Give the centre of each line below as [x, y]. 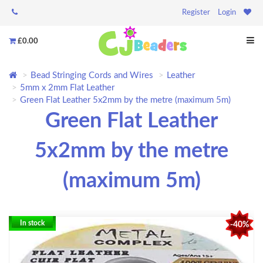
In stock [32, 223]
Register [196, 13]
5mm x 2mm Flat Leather [67, 88]
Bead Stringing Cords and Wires [92, 76]
